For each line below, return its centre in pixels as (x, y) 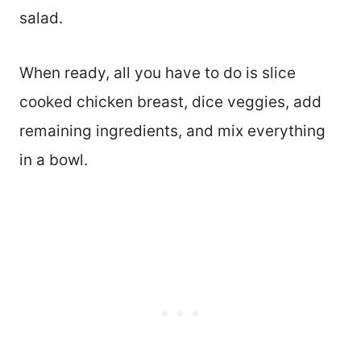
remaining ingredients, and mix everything (172, 131)
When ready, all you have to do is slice (158, 73)
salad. (41, 18)
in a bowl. (54, 160)
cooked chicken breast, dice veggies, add (170, 102)
